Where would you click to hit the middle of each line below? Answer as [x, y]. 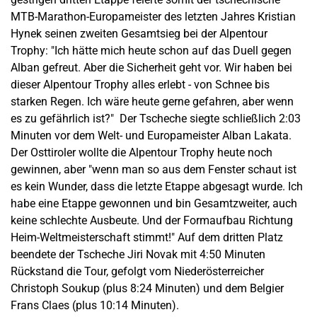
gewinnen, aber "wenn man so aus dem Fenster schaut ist [154, 169]
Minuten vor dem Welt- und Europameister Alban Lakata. [151, 135]
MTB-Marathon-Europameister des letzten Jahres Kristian [153, 16]
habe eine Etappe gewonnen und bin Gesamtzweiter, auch [154, 203]
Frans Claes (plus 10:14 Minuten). [95, 305]
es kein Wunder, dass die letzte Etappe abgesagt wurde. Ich [157, 186]
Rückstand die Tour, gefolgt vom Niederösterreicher [137, 271]
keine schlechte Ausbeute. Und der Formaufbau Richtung [152, 220]
